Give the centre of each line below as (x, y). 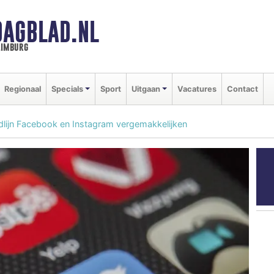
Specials (67, 89)
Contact (242, 89)
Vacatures (197, 89)
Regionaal (23, 89)
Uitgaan (146, 89)
